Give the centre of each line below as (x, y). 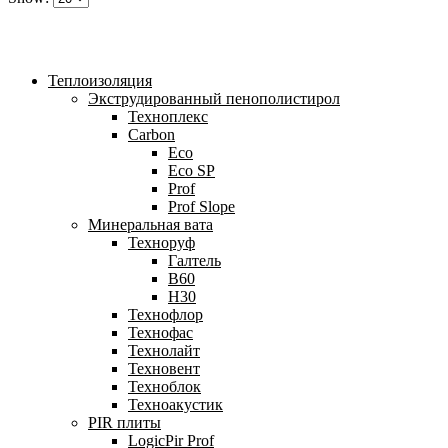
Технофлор (165, 314)
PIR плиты (124, 422)
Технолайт (164, 350)
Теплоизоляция (100, 80)
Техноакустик (175, 404)
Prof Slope (201, 206)
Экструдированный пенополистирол (214, 98)
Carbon (151, 134)
